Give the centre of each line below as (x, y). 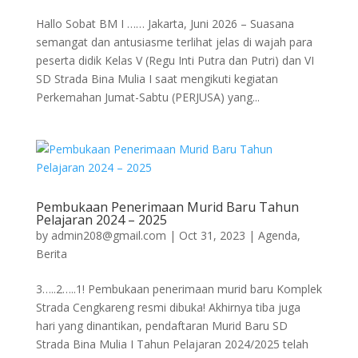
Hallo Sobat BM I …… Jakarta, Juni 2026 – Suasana (165, 24)
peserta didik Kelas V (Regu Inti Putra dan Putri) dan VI (175, 61)
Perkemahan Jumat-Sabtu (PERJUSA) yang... (147, 97)
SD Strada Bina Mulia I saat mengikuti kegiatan (157, 79)
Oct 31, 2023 (212, 236)
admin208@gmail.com (108, 236)
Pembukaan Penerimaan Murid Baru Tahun (167, 207)
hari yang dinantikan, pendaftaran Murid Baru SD (161, 326)
